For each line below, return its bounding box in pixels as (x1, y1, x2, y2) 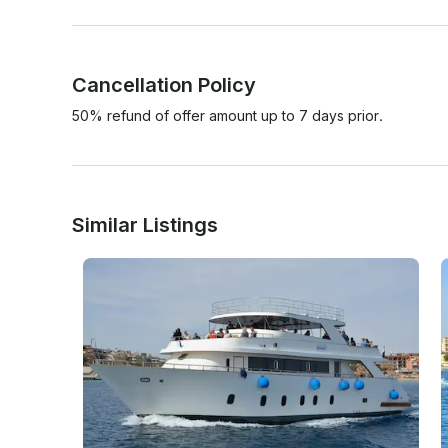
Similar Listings (72, 212, 218, 237)
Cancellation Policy (72, 72, 256, 97)
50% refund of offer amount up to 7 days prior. (72, 106, 383, 124)
